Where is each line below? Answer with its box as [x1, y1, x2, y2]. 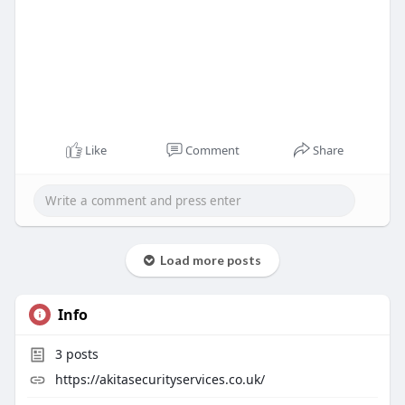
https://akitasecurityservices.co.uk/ [54, 371, 265, 389]
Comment [184, 142, 240, 159]
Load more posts [154, 252, 261, 268]
